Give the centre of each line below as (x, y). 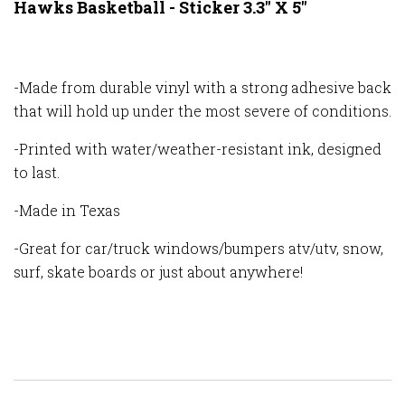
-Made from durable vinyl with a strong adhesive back (202, 88)
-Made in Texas (67, 211)
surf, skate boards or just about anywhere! (158, 272)
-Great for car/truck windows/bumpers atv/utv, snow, (198, 249)
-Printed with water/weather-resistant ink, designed (198, 149)
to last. (37, 173)
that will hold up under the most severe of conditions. (202, 111)
